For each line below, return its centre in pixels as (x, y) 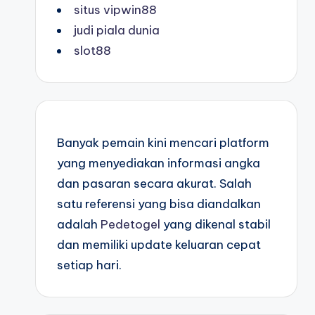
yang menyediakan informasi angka (159, 163)
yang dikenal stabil (216, 224)
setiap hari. (89, 265)
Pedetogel (130, 224)
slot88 (92, 51)
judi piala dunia (117, 30)
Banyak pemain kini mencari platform (163, 143)
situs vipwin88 (115, 10)
